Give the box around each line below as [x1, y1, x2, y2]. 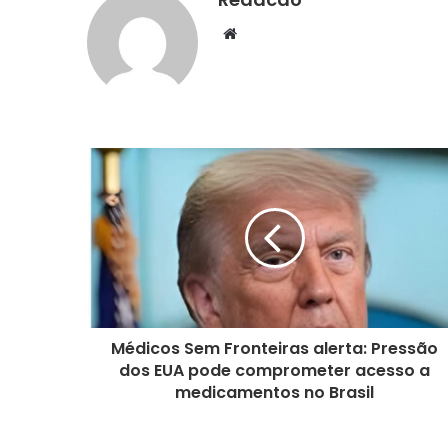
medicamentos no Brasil [175, 381, 374, 405]
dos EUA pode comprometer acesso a [119, 359, 430, 383]
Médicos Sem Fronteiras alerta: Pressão [111, 337, 438, 361]
